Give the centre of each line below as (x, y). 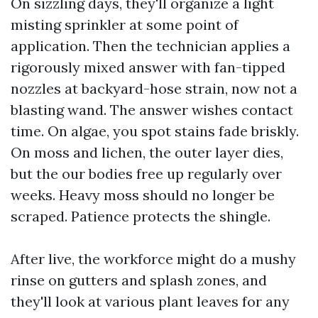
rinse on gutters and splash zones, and (139, 280)
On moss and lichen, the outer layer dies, (147, 152)
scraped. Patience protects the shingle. (141, 216)
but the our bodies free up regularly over (146, 174)
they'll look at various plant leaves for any (150, 301)
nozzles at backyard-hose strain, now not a (154, 88)
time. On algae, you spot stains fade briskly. (155, 131)
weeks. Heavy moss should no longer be (143, 195)
